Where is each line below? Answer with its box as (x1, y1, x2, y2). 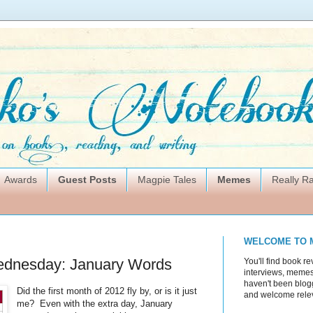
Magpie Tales (138, 174, 196, 186)
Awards (4, 174, 37, 186)
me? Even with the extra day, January (17, 298, 173, 310)
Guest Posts (58, 174, 117, 186)
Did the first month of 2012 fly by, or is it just (17, 286, 198, 297)
